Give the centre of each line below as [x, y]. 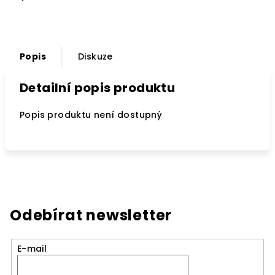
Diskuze [95, 56]
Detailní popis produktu [98, 88]
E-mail [32, 248]
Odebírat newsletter [91, 215]
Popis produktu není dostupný [91, 115]
